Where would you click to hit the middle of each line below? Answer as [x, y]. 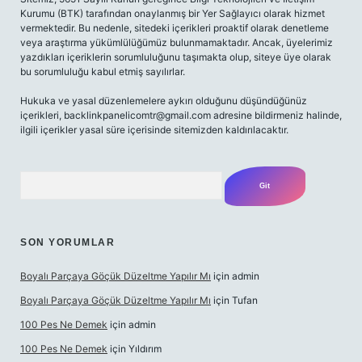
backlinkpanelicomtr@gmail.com [137, 115]
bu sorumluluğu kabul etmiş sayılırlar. [103, 72]
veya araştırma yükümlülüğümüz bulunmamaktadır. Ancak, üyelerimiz [177, 42]
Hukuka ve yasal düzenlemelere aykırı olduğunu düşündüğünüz [164, 101]
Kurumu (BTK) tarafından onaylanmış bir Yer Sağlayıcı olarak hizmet [173, 13]
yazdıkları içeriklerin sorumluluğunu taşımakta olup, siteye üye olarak [176, 57]
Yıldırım [145, 349]
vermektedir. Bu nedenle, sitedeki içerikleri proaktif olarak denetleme [175, 28]
